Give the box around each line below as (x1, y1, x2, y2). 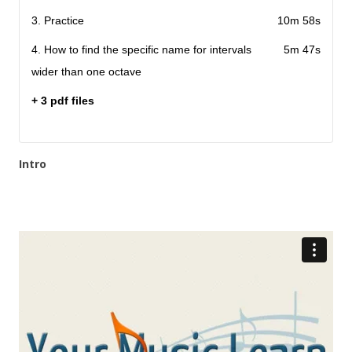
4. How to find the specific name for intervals (31, 43, 251, 57)
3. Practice (31, 14, 84, 27)
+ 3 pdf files (31, 94, 94, 108)
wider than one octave (31, 65, 141, 79)
